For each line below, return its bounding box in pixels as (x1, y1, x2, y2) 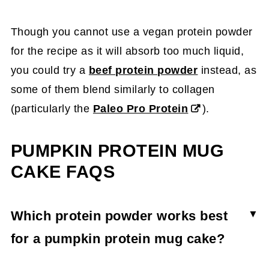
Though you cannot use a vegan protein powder (10, 25, 253, 38)
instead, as (198, 64, 257, 76)
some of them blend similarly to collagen (10, 83, 215, 95)
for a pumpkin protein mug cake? (10, 231, 225, 246)
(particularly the (10, 102, 93, 115)
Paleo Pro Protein (92, 102, 189, 115)
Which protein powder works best (10, 208, 228, 223)
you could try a (10, 64, 89, 76)
